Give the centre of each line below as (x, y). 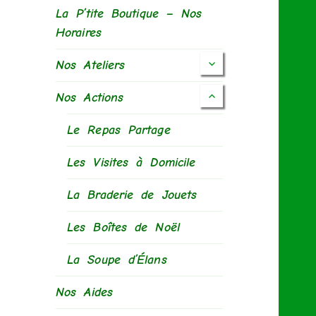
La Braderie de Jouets (132, 195)
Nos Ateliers (91, 66)
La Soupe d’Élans (117, 260)
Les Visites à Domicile (132, 163)
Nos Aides (84, 293)
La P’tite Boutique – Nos (129, 14)
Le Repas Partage (119, 130)
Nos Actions (90, 98)
